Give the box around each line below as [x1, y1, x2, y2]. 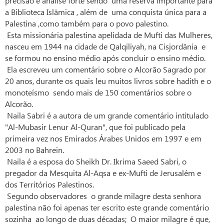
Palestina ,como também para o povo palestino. [5, 18, 168, 29]
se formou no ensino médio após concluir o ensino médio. [5, 52, 205, 63]
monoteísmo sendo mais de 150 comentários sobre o [5, 87, 191, 98]
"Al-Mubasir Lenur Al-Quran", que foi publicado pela [5, 121, 185, 132]
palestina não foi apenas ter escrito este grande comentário [5, 202, 209, 213]
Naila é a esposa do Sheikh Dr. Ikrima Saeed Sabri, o [5, 156, 186, 167]
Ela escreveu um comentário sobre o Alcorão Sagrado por [5, 64, 206, 75]
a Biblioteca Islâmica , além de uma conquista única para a [5, 6, 206, 17]
